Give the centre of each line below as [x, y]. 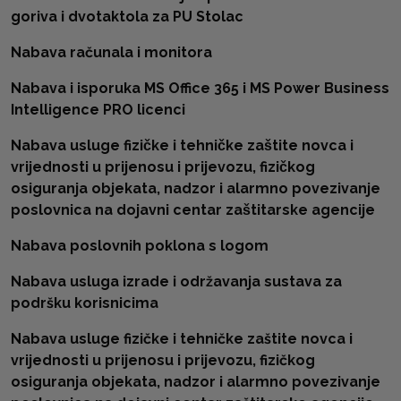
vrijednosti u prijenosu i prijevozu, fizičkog [163, 167]
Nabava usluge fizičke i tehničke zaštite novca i [182, 339]
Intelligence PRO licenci [98, 110]
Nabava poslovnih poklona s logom [140, 246]
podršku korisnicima [85, 303]
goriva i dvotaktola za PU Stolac [127, 17]
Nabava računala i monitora [111, 52]
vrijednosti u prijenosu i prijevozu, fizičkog [163, 360]
